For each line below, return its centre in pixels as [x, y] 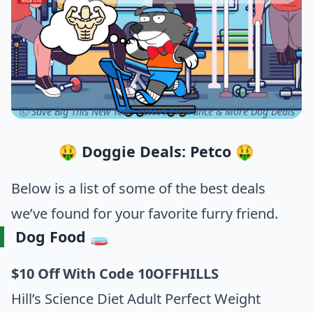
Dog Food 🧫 [62, 236]
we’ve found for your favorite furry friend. [145, 213]
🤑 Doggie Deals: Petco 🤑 [156, 151]
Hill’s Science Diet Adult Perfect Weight [136, 298]
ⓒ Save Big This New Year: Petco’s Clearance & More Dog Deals [156, 111]
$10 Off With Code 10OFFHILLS [115, 273]
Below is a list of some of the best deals [138, 188]
